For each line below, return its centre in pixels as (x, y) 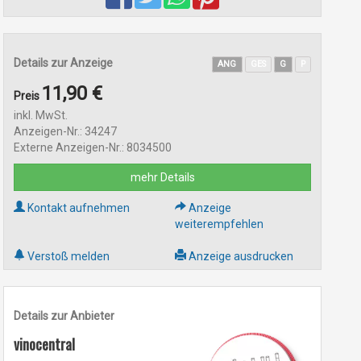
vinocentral (44, 344)
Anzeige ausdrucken (239, 256)
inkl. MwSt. (40, 115)
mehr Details (162, 177)
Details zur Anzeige (63, 63)
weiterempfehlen (219, 224)
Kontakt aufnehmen (77, 208)
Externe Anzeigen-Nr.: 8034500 (92, 147)
